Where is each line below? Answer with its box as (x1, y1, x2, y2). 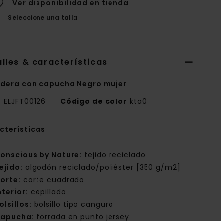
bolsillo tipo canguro (32, 199, 114, 210)
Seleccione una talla (8, 13, 78, 22)
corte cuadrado (21, 175, 85, 185)
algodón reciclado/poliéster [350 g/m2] (23, 162, 181, 173)
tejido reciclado (82, 150, 146, 160)
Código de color (60, 96, 128, 107)
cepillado (28, 187, 67, 197)
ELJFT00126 (1, 96, 49, 107)
